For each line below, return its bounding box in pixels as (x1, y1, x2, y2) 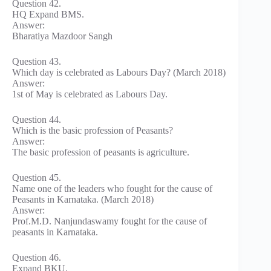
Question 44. (12, 114, 61, 125)
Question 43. (12, 56, 61, 67)
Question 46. (12, 252, 61, 263)
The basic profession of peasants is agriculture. (12, 146, 189, 157)
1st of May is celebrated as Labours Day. (12, 88, 168, 99)
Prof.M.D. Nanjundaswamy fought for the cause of (12, 215, 207, 226)
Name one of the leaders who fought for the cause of (12, 183, 212, 194)
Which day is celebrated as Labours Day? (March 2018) (12, 67, 226, 77)
